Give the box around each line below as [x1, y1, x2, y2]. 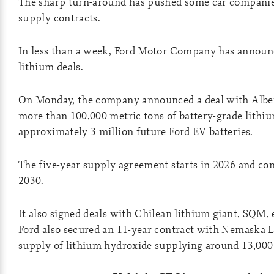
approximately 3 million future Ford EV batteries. [18, 124, 253, 138]
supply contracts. [18, 10, 101, 24]
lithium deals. [18, 59, 84, 73]
